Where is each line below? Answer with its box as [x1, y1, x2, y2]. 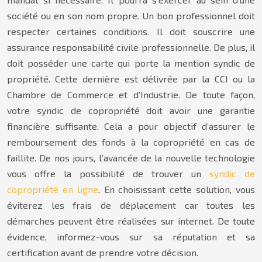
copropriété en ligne [7, 184, 98, 195]
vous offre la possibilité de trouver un [7, 168, 209, 179]
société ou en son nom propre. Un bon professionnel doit [7, 10, 255, 21]
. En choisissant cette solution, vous [98, 184, 256, 195]
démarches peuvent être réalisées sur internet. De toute [7, 215, 255, 226]
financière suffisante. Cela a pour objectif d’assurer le [7, 120, 255, 132]
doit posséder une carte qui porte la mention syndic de [7, 57, 255, 68]
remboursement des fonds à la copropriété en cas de [7, 136, 255, 147]
